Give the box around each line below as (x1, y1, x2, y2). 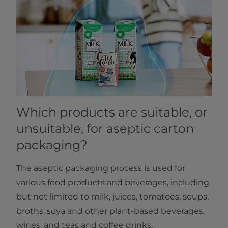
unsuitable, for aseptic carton (16, 121, 194, 136)
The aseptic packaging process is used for (16, 163, 185, 174)
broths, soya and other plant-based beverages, (16, 206, 205, 216)
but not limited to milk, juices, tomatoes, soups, (16, 192, 209, 202)
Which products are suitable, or (16, 105, 208, 120)
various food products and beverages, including (16, 178, 209, 188)
